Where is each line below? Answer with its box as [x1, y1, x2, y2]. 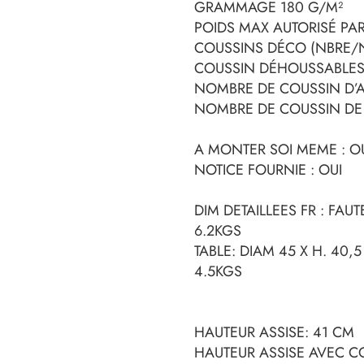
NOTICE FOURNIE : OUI [194, 159, 342, 180]
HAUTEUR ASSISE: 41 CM [194, 322, 354, 342]
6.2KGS [194, 220, 241, 240]
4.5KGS [194, 261, 242, 281]
